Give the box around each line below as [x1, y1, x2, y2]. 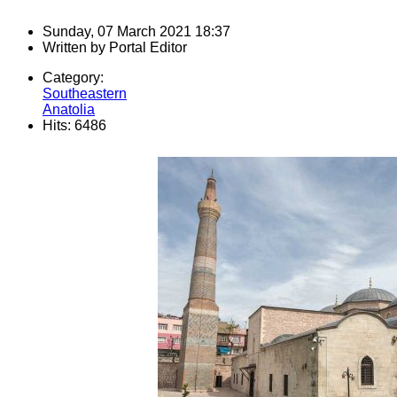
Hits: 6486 [43, 118, 106, 134]
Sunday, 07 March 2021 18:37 [43, 24, 230, 40]
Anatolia [43, 102, 95, 118]
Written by [43, 40, 109, 56]
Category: [43, 70, 104, 86]
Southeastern [43, 86, 127, 102]
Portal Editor [109, 40, 187, 56]
